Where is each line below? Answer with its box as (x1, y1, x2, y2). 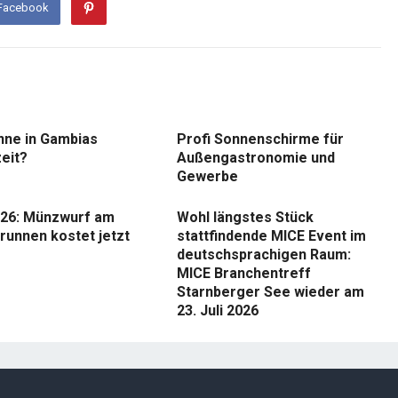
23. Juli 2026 (177, 302, 259, 319)
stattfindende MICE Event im (177, 227, 366, 244)
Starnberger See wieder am (177, 283, 364, 300)
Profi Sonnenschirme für (177, 131, 344, 147)
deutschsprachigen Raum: (177, 246, 351, 263)
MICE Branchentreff (177, 265, 311, 282)
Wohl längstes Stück (177, 209, 314, 226)
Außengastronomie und (177, 149, 335, 166)
